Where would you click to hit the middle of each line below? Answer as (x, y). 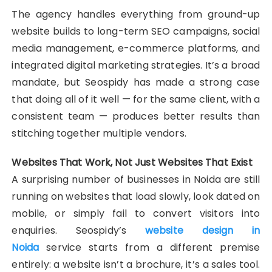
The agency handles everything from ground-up (136, 15)
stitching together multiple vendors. (99, 134)
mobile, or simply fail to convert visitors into (136, 214)
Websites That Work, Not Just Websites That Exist (132, 163)
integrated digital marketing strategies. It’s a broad (136, 66)
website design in (202, 231)
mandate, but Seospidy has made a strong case (136, 83)
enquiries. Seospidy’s (78, 231)
